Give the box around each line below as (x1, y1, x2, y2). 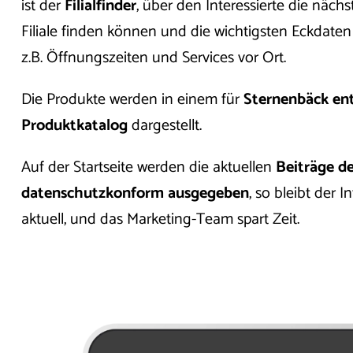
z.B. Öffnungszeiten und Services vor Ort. (20, 44, 290, 71)
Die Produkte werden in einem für (20, 86, 243, 113)
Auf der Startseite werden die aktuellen (20, 154, 276, 180)
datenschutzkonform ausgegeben (20, 180, 249, 206)
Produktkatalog (20, 112, 128, 139)
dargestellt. (127, 112, 206, 139)
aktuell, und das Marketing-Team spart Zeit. (20, 206, 303, 232)
